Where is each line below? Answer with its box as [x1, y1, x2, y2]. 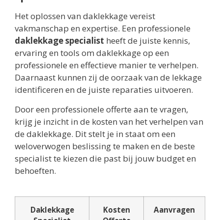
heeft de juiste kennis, [104, 35, 190, 47]
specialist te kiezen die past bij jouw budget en [15, 152, 196, 164]
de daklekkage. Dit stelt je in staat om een [15, 128, 175, 139]
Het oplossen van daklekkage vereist [15, 10, 155, 22]
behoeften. [15, 165, 56, 176]
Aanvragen [154, 204, 195, 215]
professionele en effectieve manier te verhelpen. [15, 59, 198, 71]
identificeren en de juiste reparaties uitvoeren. [15, 84, 193, 96]
